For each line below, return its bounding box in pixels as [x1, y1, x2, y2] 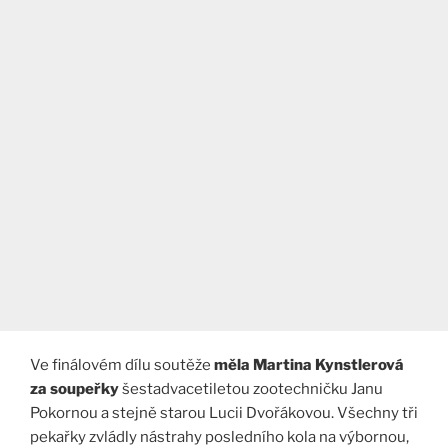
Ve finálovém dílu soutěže [30, 356, 214, 375]
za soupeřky [30, 380, 122, 399]
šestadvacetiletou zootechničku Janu [122, 380, 383, 399]
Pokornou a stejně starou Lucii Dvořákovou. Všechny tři [30, 404, 418, 423]
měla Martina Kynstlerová [214, 356, 404, 375]
